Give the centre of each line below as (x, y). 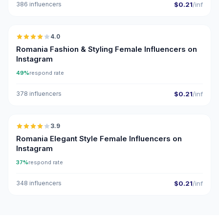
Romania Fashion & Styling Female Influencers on (107, 49)
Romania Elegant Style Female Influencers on (99, 139)
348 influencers (39, 183)
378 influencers (39, 94)
